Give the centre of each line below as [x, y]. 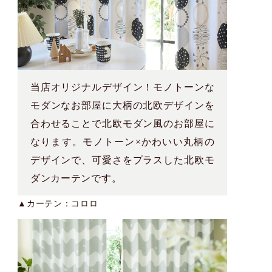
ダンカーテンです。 [76, 178]
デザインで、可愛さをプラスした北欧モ [122, 160]
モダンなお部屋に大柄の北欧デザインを [122, 105]
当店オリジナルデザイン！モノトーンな [122, 87]
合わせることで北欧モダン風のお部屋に [122, 123]
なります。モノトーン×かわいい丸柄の [122, 141]
